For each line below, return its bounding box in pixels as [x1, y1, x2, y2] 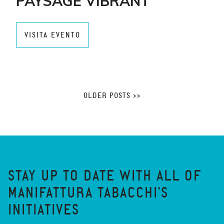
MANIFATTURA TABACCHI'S [8, 185, 168, 200]
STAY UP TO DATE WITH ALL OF [8, 168, 202, 183]
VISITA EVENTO [24, 31, 80, 39]
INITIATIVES [8, 202, 79, 217]
